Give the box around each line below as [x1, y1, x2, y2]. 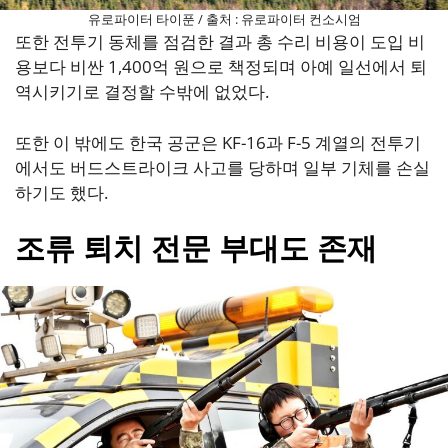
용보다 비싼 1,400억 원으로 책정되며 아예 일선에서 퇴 [15, 55, 427, 79]
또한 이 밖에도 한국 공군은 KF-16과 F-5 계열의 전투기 [15, 130, 421, 154]
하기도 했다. [15, 180, 108, 204]
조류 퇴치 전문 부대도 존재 [15, 227, 377, 269]
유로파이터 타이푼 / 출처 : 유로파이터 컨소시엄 [87, 10, 361, 29]
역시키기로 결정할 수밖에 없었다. [15, 80, 269, 104]
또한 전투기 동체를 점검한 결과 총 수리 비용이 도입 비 [15, 30, 425, 54]
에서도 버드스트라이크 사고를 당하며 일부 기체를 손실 [15, 155, 430, 179]
